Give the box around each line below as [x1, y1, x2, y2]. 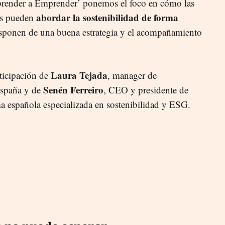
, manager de [107, 68, 157, 81]
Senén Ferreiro [43, 82, 103, 96]
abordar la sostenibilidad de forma [34, 10, 178, 24]
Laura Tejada [51, 68, 107, 82]
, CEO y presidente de [103, 83, 188, 96]
